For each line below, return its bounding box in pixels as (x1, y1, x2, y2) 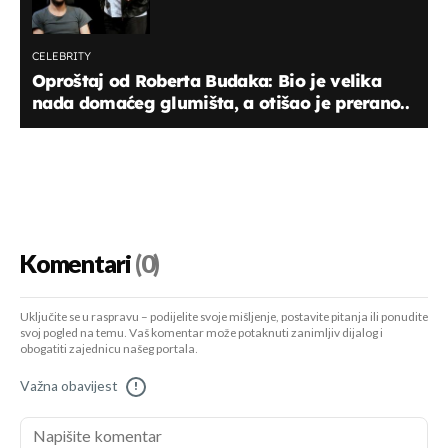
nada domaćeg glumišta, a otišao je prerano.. (32, 92, 410, 114)
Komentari (20, 250, 131, 281)
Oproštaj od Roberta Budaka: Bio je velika (32, 70, 382, 92)
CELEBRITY (32, 49, 91, 64)
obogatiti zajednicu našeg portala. (20, 342, 198, 358)
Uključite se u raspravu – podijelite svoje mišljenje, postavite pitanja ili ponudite (20, 310, 428, 326)
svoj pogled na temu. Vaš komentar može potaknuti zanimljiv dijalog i (20, 326, 383, 342)
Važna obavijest (20, 378, 118, 396)
